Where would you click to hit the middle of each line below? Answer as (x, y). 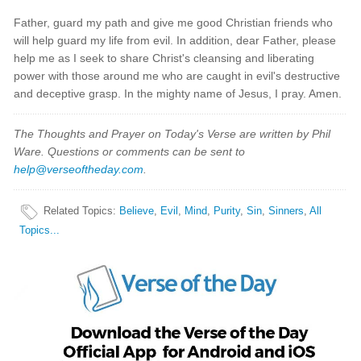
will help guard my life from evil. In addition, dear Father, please (175, 40)
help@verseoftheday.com (79, 169)
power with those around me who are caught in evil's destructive (177, 76)
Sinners (286, 211)
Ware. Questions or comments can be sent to (130, 151)
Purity (227, 211)
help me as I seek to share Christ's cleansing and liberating (164, 58)
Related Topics (79, 211)
